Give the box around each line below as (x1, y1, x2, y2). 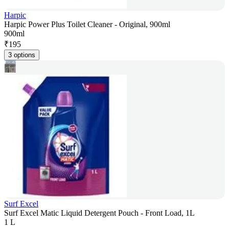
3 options (8, 51, 35, 59)
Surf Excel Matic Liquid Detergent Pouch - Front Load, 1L (4, 209, 195, 218)
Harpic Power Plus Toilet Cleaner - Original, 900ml (4, 20, 170, 29)
